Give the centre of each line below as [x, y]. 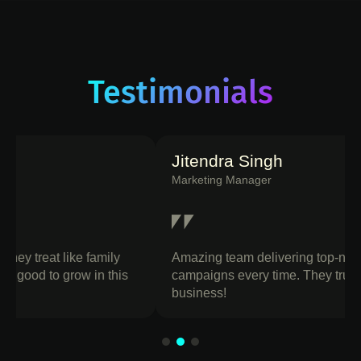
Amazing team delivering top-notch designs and [168, 258]
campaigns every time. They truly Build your [157, 276]
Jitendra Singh [88, 162]
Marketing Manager [82, 180]
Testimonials [180, 93]
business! [60, 293]
